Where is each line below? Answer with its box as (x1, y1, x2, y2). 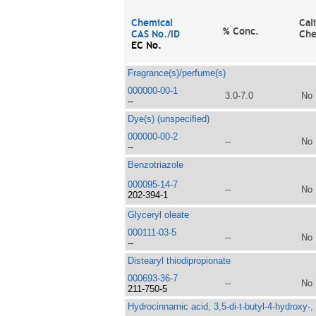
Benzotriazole (127, 159, 183, 170)
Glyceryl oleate (127, 209, 189, 220)
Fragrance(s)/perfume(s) (127, 68, 226, 78)
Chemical (130, 17, 173, 28)
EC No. (130, 39, 162, 51)
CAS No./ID (130, 28, 180, 39)
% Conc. (222, 25, 259, 37)
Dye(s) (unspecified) (127, 114, 209, 124)
